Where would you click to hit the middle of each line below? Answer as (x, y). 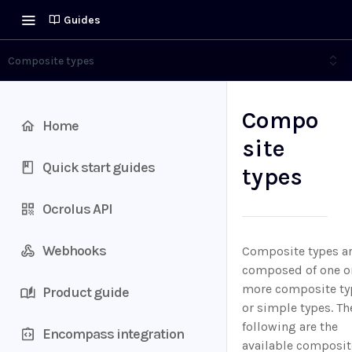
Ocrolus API (77, 209)
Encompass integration (113, 334)
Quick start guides (99, 167)
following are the (290, 326)
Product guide (86, 292)
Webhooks (74, 250)
